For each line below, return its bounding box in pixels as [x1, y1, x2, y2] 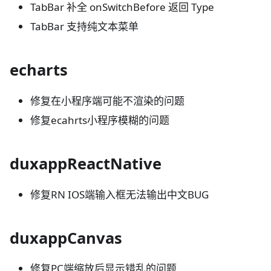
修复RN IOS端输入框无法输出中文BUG [30, 187, 209, 201]
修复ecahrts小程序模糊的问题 [30, 113, 169, 127]
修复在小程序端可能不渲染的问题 [30, 93, 184, 108]
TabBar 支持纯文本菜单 [30, 19, 139, 33]
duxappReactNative [10, 153, 162, 174]
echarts [10, 59, 68, 80]
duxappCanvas [10, 227, 122, 249]
